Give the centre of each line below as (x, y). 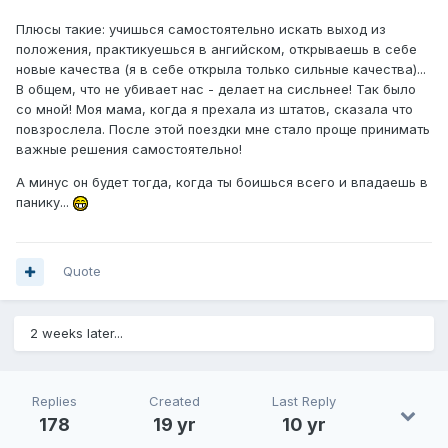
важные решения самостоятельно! (129, 149)
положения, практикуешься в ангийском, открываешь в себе (216, 49)
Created (174, 401)
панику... (44, 202)
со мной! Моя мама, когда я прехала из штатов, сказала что (214, 109)
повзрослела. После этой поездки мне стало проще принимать (223, 129)
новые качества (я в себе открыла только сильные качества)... (221, 69)
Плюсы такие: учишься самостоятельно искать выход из (201, 29)
